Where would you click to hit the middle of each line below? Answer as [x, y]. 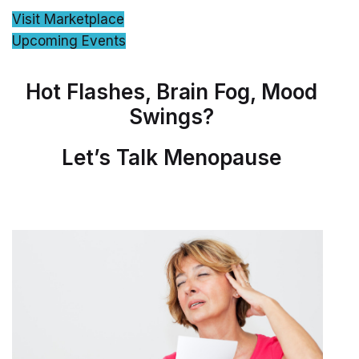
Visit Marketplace [68, 20]
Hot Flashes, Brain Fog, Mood [171, 92]
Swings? [171, 117]
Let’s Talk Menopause [171, 158]
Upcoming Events [69, 41]
